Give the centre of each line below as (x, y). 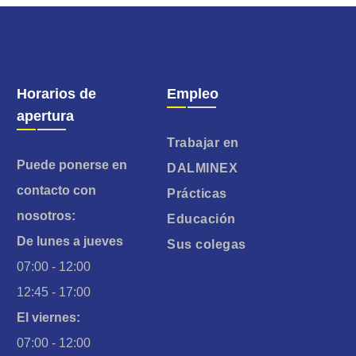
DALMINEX (203, 168)
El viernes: (48, 317)
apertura (45, 116)
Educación (201, 219)
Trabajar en (203, 142)
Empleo (193, 93)
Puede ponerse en (72, 164)
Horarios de (56, 93)
